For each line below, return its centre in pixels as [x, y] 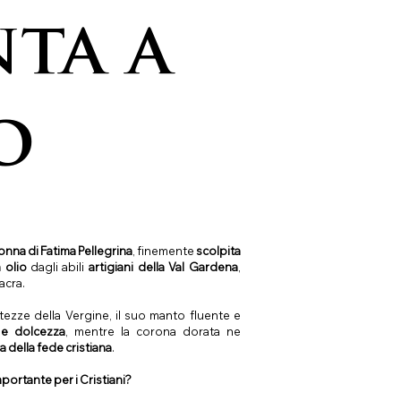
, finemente [164, 251]
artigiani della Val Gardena [163, 267]
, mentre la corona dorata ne [153, 332]
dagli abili [59, 267]
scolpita [218, 251]
